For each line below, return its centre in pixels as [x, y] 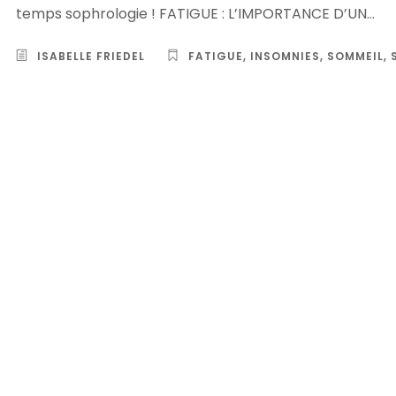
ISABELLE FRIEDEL [91, 56]
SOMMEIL [355, 56]
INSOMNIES [285, 56]
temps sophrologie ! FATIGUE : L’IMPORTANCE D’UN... [195, 14]
